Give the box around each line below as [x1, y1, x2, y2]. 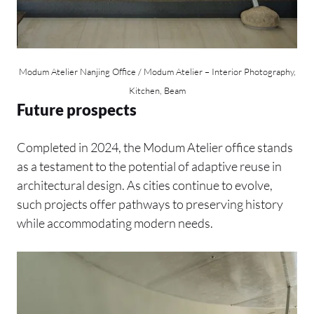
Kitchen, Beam [128, 85, 186, 97]
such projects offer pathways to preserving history [17, 196, 283, 212]
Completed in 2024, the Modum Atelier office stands [17, 139, 293, 156]
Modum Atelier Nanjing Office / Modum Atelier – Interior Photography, [18, 66, 296, 78]
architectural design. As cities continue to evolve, [17, 177, 273, 193]
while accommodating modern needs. [17, 215, 213, 231]
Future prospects [17, 100, 137, 120]
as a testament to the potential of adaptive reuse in [17, 158, 282, 175]
